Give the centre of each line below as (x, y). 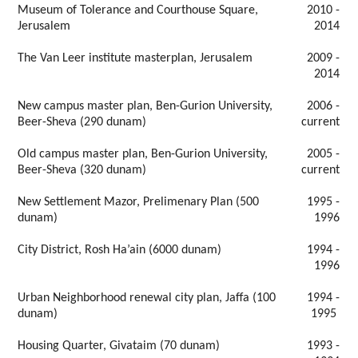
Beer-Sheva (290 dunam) (82, 123)
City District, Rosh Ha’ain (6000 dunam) (120, 251)
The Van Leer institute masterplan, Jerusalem (135, 59)
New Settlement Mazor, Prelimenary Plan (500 (139, 203)
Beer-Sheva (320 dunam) (82, 171)
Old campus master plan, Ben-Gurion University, (143, 155)
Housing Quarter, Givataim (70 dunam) (119, 346)
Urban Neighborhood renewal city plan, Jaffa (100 (147, 298)
